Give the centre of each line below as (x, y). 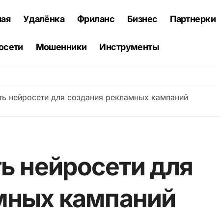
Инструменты (129, 47)
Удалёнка (44, 19)
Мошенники (61, 47)
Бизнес (142, 19)
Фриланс (96, 19)
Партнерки (193, 19)
